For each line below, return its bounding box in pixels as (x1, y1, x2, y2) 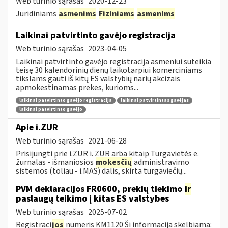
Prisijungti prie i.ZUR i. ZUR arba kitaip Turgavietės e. (16, 148, 199, 159)
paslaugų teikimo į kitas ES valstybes (16, 192, 169, 205)
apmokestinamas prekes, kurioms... (16, 81, 138, 93)
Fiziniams (99, 8, 134, 19)
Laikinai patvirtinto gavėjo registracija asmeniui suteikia (16, 55, 211, 67)
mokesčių (96, 156, 132, 168)
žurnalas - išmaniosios (16, 156, 95, 168)
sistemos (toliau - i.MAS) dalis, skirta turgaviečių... (16, 165, 187, 177)
